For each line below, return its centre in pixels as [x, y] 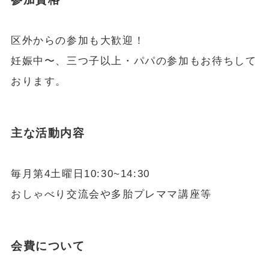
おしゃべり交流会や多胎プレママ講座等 [111, 194]
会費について [48, 246]
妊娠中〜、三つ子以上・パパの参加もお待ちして [134, 61]
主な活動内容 [48, 133]
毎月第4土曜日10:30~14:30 [80, 174]
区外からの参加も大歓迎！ [78, 40]
